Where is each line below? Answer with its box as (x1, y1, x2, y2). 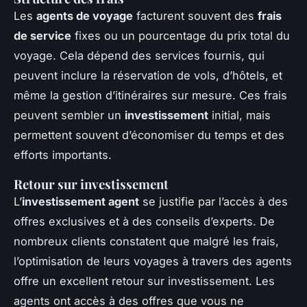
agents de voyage (36, 9, 133, 23)
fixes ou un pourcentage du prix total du (71, 29, 290, 43)
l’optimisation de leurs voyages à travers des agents (14, 254, 292, 269)
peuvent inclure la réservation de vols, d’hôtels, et (14, 69, 282, 83)
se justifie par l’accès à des (139, 195, 288, 209)
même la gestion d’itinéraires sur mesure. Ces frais (14, 88, 287, 103)
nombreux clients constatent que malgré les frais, (14, 234, 279, 249)
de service (14, 29, 71, 43)
